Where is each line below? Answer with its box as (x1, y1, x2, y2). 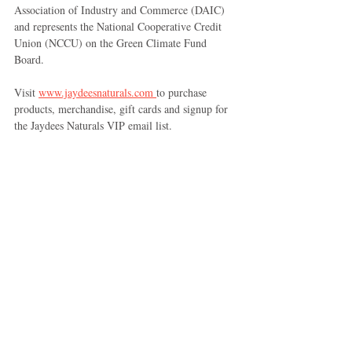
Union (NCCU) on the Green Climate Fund (14, 35, 210, 51)
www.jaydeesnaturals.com (38, 85, 156, 101)
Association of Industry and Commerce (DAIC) (14, 2, 228, 18)
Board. (14, 52, 47, 68)
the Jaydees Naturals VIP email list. (14, 118, 172, 134)
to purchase (156, 85, 210, 101)
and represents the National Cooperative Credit (14, 19, 225, 35)
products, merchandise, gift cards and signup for (14, 101, 231, 117)
